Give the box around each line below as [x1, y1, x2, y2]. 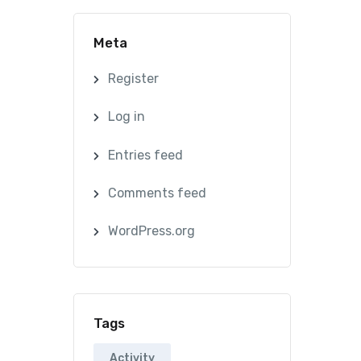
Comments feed [107, 185, 206, 201]
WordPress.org [107, 222, 195, 239]
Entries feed [107, 147, 183, 163]
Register [107, 71, 159, 87]
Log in [107, 109, 145, 125]
